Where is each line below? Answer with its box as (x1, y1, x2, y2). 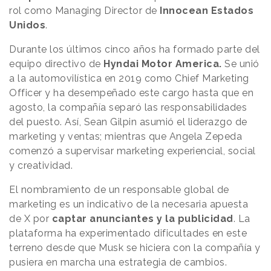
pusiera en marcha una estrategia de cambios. (9, 256, 230, 268)
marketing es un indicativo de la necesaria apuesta (9, 198, 248, 210)
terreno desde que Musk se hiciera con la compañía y (9, 241, 261, 253)
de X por (9, 212, 52, 224)
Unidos (9, 19, 45, 31)
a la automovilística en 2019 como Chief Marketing (9, 72, 249, 84)
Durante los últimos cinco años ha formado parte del (9, 43, 260, 55)
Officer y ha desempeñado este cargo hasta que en (9, 87, 253, 99)
